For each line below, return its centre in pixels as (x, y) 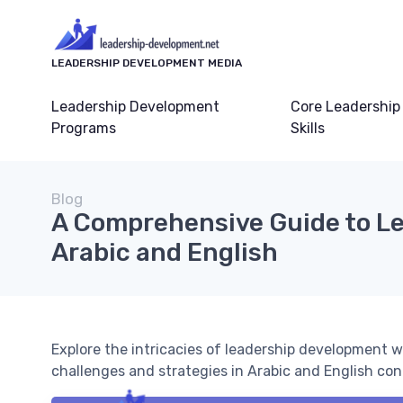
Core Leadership (346, 107)
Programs (84, 129)
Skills (308, 129)
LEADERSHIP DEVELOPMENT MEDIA (147, 63)
